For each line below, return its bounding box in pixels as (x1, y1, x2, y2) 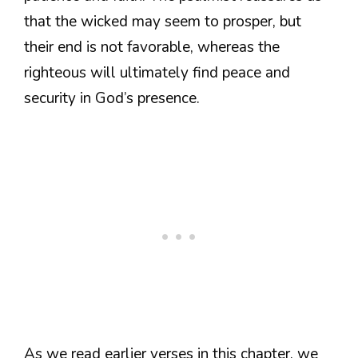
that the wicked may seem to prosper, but (24, 10, 301, 32)
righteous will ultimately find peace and (24, 62, 290, 83)
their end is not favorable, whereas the (24, 36, 280, 58)
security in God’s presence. (24, 87, 200, 109)
